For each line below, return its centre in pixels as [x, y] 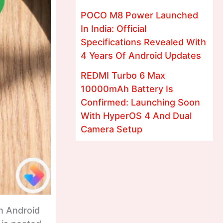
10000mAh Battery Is [127, 89]
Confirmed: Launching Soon [140, 102]
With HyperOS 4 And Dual [136, 116]
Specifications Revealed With [143, 42]
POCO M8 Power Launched [139, 15]
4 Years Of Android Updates [141, 55]
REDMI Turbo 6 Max [123, 75]
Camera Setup [111, 129]
